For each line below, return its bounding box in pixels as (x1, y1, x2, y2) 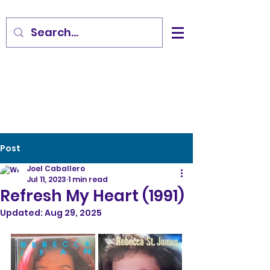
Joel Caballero (27, 163, 85, 174)
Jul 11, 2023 (27, 174, 66, 184)
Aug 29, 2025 (45, 207, 102, 219)
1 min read (68, 174, 108, 184)
